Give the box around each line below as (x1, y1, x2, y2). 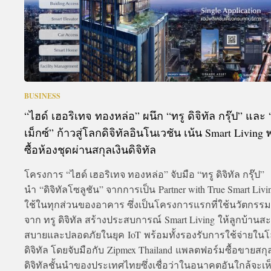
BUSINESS (24, 91, 60, 102)
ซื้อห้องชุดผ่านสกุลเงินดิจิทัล (24, 142, 156, 157)
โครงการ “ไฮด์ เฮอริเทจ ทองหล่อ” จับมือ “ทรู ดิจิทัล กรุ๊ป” (24, 168, 264, 181)
